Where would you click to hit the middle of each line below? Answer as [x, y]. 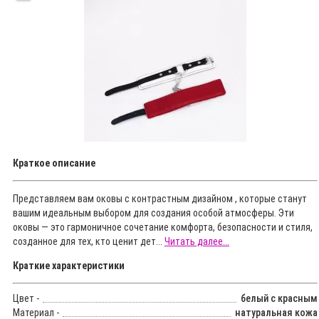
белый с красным [279, 299]
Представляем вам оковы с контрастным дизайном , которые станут [160, 199]
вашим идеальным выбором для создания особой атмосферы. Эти [153, 213]
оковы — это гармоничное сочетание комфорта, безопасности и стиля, [163, 228]
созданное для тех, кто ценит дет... [89, 242]
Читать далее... [197, 242]
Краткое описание [54, 163]
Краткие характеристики [69, 266]
